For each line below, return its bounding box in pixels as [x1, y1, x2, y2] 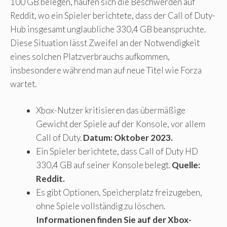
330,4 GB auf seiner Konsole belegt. [36, 160, 172, 171]
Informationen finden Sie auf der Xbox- [36, 214, 192, 225]
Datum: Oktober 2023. [83, 132, 173, 143]
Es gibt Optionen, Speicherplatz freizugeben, [36, 187, 202, 198]
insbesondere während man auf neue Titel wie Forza [10, 64, 202, 75]
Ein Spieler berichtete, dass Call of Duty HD [36, 146, 198, 157]
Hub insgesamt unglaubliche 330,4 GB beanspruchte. [10, 23, 206, 34]
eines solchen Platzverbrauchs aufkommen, [10, 51, 170, 62]
